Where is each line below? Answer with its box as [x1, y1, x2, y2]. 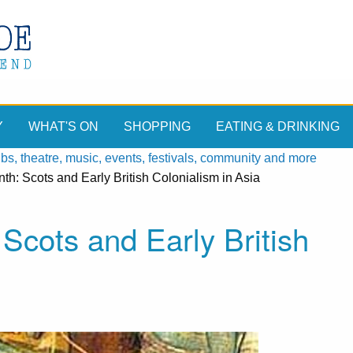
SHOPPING [124, 120, 191, 134]
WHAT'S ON [28, 120, 98, 134]
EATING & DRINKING [216, 120, 340, 134]
